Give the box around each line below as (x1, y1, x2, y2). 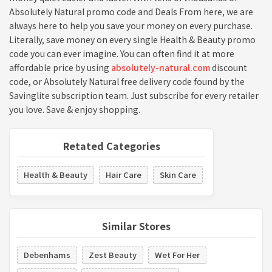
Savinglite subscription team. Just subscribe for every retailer (9, 89, 259, 101)
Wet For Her (155, 248, 200, 260)
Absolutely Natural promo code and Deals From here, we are (9, 5, 253, 18)
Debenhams (24, 248, 70, 260)
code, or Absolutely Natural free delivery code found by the (9, 75, 245, 87)
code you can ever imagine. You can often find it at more (9, 47, 234, 59)
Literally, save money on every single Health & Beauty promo (9, 33, 256, 46)
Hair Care (106, 168, 141, 180)
